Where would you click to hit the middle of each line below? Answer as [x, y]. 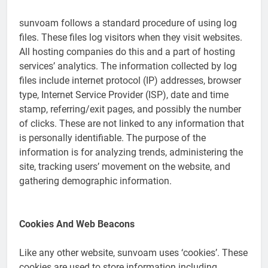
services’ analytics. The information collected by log [128, 66]
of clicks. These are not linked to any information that [132, 123]
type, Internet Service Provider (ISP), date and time [124, 95]
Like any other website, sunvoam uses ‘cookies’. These [133, 252]
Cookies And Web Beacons [77, 224]
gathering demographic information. [95, 181]
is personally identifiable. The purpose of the [112, 138]
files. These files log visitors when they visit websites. [131, 37]
